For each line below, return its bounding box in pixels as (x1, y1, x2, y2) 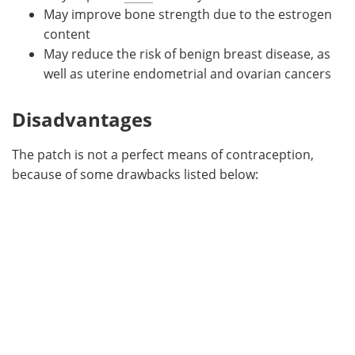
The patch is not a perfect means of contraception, (12, 145, 314, 162)
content (44, 25, 90, 42)
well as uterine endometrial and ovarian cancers (44, 64, 331, 82)
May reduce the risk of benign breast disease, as (44, 44, 330, 62)
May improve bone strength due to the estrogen (44, 5, 332, 22)
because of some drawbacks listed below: (12, 165, 258, 182)
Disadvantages (12, 105, 152, 132)
